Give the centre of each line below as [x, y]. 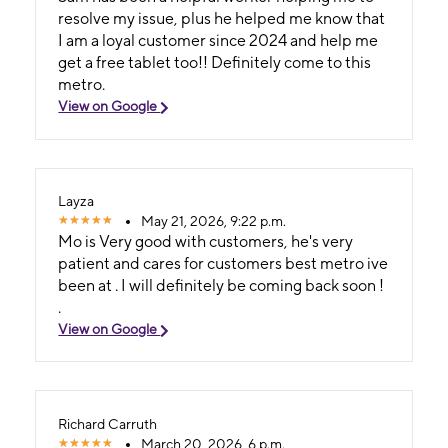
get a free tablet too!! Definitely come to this [215, 63]
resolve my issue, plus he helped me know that [120, 19]
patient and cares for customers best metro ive [223, 263]
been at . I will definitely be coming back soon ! [221, 285]
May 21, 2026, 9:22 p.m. [214, 220]
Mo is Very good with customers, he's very [206, 241]
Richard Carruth [108, 423]
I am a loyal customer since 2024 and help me [218, 41]
